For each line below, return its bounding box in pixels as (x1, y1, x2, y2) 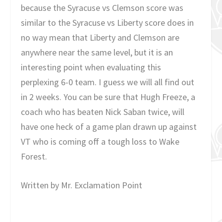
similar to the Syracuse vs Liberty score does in (21, 16, 194, 28)
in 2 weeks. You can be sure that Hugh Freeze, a (21, 91, 196, 103)
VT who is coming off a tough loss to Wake (21, 135, 180, 147)
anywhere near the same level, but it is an (21, 46, 173, 58)
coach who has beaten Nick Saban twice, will (21, 106, 185, 117)
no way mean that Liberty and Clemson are (21, 31, 180, 43)
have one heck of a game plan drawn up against (21, 120, 197, 132)
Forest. (21, 150, 48, 162)
